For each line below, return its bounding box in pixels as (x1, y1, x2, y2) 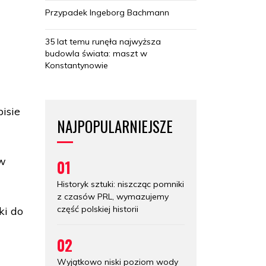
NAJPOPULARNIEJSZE (57, 115, 173, 137)
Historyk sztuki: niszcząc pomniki (57, 178, 184, 189)
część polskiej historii (57, 203, 138, 214)
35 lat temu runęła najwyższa (45, 36, 161, 47)
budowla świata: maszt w (45, 47, 147, 59)
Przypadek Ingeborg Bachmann (45, 7, 169, 18)
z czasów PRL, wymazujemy (57, 191, 169, 202)
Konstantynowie (45, 59, 108, 71)
